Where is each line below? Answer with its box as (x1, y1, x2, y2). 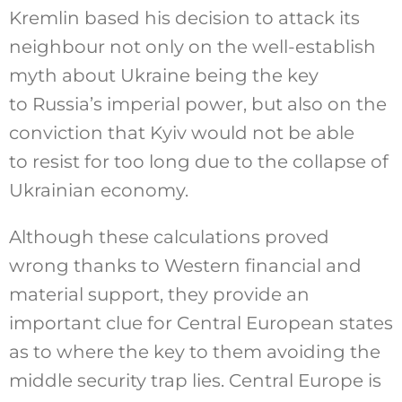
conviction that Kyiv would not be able (8, 122, 354, 144)
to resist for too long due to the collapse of (8, 151, 389, 173)
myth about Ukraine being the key (8, 65, 319, 87)
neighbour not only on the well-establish (8, 36, 376, 58)
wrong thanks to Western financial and (8, 255, 362, 277)
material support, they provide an (8, 284, 310, 306)
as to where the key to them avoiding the (8, 341, 380, 363)
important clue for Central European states (8, 312, 393, 335)
